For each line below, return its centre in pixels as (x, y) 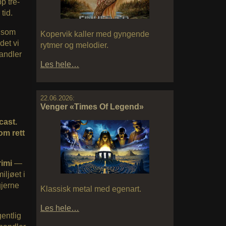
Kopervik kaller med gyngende (95, 34)
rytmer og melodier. (74, 45)
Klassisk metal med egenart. (91, 189)
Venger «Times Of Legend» (92, 107)
